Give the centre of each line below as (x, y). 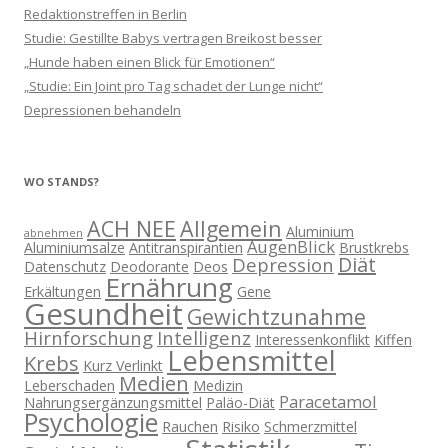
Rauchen (190, 426)
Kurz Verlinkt (123, 365)
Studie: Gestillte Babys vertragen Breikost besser (173, 37)
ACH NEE (131, 228)
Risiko (241, 426)
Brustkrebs (374, 247)
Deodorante (149, 266)
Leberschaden (69, 385)
